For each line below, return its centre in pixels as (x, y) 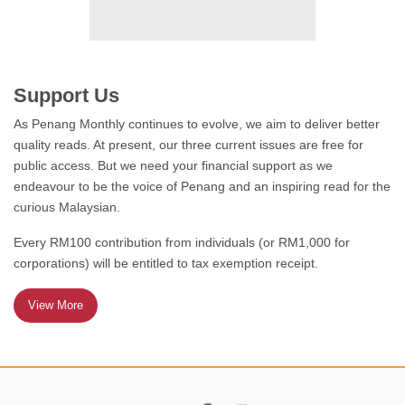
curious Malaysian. (67, 207)
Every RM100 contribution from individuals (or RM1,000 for (182, 243)
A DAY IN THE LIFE (255, 339)
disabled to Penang (255, 73)
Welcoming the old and (264, 56)
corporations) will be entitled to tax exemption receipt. (166, 264)
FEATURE (235, 32)
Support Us (66, 96)
